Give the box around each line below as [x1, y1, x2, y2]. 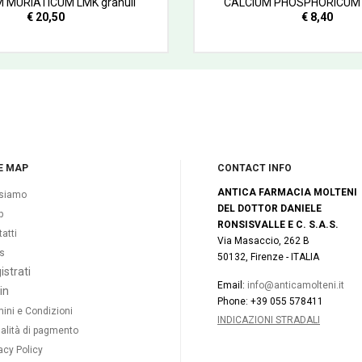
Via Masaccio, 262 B [217, 234, 309, 246]
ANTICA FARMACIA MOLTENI [217, 186, 357, 198]
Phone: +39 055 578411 [217, 295, 323, 307]
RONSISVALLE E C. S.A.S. [217, 218, 339, 230]
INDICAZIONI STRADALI [217, 314, 320, 326]
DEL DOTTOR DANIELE [217, 202, 322, 214]
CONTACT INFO [217, 162, 292, 174]
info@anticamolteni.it [247, 279, 344, 291]
